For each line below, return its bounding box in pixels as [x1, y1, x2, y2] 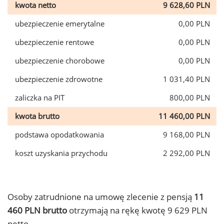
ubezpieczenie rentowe [15, 37, 94, 47]
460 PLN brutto [7, 204, 67, 216]
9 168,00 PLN [163, 129, 210, 139]
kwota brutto [15, 111, 59, 121]
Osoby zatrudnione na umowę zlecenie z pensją [7, 191, 194, 202]
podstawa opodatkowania [15, 129, 104, 139]
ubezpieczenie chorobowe [15, 55, 104, 65]
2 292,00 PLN [163, 148, 210, 158]
